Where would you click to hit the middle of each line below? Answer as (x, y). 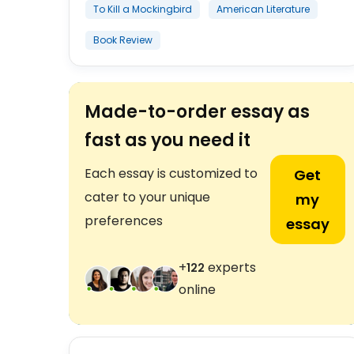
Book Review (123, 40)
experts (231, 267)
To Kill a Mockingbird (143, 9)
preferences (124, 221)
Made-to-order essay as (197, 112)
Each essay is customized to (171, 173)
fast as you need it (168, 140)
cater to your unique (147, 197)
